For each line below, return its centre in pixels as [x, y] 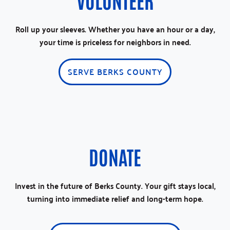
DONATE [115, 156]
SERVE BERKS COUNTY [115, 72]
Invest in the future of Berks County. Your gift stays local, [115, 186]
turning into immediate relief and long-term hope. [115, 198]
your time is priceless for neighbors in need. [115, 42]
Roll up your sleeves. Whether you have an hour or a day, [115, 29]
